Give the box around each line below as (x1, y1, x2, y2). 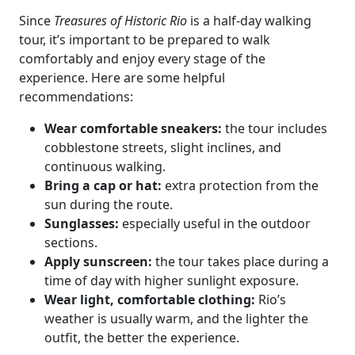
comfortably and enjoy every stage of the (19, 50, 265, 67)
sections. (44, 234, 97, 251)
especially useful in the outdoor (119, 215, 311, 232)
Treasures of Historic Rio (54, 12, 187, 29)
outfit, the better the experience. (44, 329, 239, 346)
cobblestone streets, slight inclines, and (44, 139, 281, 156)
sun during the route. (44, 196, 173, 213)
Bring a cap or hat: (44, 177, 162, 194)
